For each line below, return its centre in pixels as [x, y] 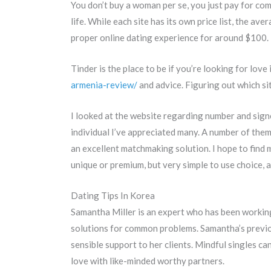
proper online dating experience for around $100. [170, 38]
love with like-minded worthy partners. [148, 261]
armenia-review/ [104, 85]
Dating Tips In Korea [113, 196]
